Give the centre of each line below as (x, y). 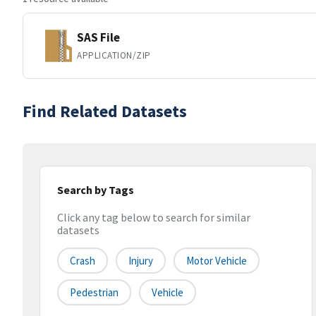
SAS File (98, 37)
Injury (141, 261)
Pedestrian (94, 293)
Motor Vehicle (217, 261)
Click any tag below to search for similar (154, 218)
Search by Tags (96, 190)
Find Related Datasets (105, 111)
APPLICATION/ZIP (114, 55)
